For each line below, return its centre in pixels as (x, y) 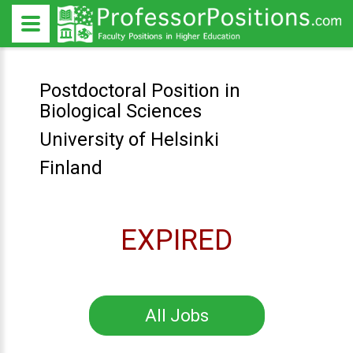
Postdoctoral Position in (139, 91)
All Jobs (176, 316)
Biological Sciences (120, 111)
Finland (71, 168)
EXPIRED (176, 240)
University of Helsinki (129, 139)
